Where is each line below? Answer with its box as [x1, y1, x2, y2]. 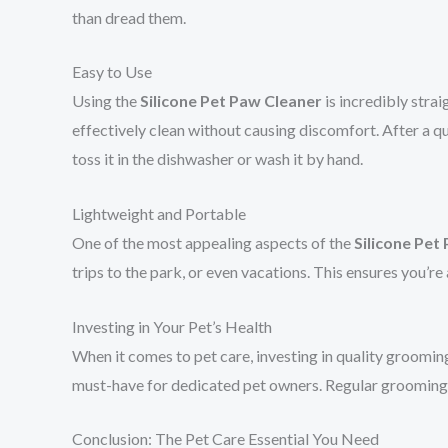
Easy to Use [72, 62, 152, 82]
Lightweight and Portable [72, 203, 246, 223]
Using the [72, 91, 140, 111]
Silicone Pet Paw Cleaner [140, 91, 322, 111]
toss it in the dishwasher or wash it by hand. [72, 149, 363, 169]
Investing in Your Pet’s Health [72, 316, 272, 336]
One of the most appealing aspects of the [72, 232, 354, 252]
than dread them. [72, 7, 186, 27]
